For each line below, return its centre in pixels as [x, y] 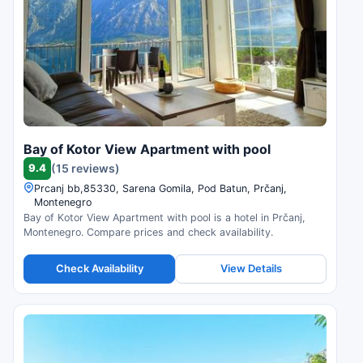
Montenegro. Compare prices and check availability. [148, 232]
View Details [251, 269]
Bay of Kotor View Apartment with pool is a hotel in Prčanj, [164, 217]
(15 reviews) [85, 169]
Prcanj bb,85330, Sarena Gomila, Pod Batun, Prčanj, [160, 188]
